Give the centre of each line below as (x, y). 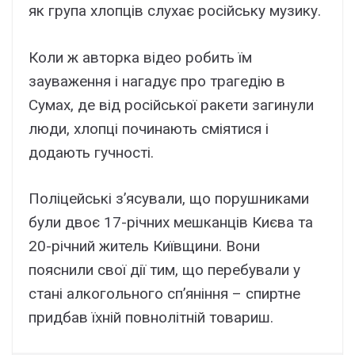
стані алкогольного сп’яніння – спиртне (164, 294)
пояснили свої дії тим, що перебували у (164, 270)
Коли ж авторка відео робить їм (140, 57)
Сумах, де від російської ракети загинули (171, 105)
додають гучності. (91, 152)
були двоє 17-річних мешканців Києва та (171, 223)
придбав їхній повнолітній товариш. (151, 318)
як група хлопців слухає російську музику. (175, 11)
